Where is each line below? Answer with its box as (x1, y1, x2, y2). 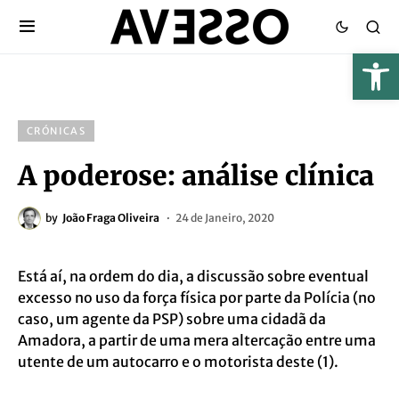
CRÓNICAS (27, 125, 85, 137)
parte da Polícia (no (245, 289, 376, 306)
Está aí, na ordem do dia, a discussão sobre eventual (18, 267, 369, 285)
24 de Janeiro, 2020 (175, 211, 274, 224)
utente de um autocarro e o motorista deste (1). (18, 353, 338, 370)
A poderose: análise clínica (18, 159, 374, 192)
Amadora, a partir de (18, 331, 159, 349)
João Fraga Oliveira (62, 211, 159, 224)
